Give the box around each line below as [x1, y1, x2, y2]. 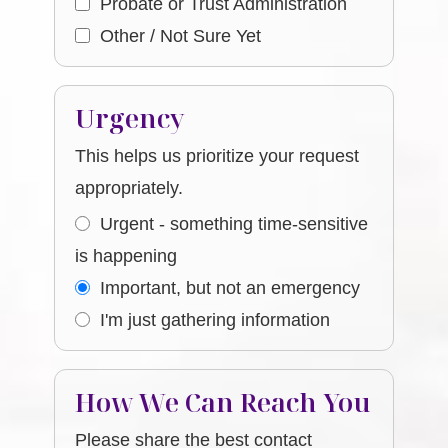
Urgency [75, 100, 186, 136]
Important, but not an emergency [100, 278, 361, 298]
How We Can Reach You [75, 384, 372, 420]
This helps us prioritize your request [75, 146, 360, 166]
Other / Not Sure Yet [100, 26, 262, 46]
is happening [75, 246, 178, 266]
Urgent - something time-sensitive [100, 214, 369, 234]
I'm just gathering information [100, 310, 331, 330]
